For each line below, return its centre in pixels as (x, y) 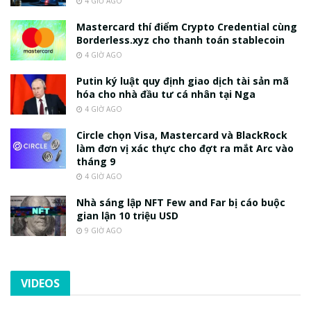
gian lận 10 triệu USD (127, 216)
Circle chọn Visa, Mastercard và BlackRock (182, 135)
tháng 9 (96, 162)
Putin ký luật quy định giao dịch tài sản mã (183, 81)
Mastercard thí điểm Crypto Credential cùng (187, 27)
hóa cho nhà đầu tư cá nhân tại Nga (166, 94)
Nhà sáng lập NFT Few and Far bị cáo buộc (181, 203)
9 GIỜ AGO (102, 231)
